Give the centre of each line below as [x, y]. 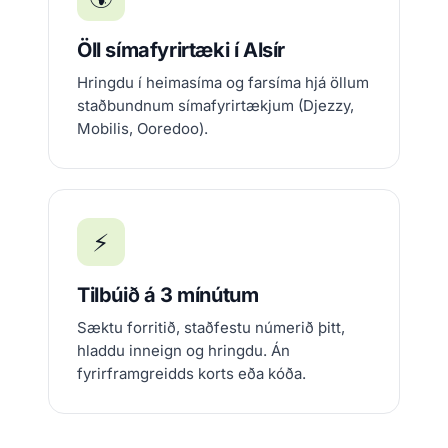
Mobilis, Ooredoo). [142, 128]
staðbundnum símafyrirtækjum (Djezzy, [215, 105]
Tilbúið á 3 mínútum [168, 295]
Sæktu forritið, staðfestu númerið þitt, [211, 327]
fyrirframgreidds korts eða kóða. [191, 373]
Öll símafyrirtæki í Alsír [181, 50]
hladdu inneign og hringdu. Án [183, 350]
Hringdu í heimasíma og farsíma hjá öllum [223, 82]
